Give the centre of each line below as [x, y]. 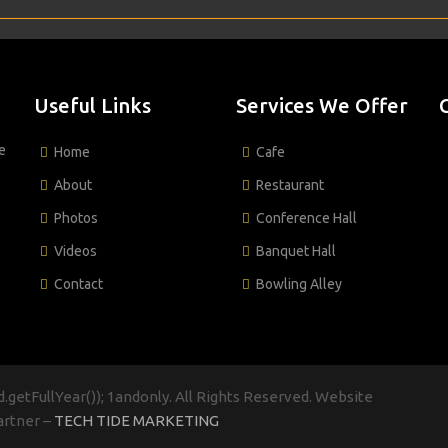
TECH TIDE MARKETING [136, 420]
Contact [78, 283]
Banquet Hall [296, 250]
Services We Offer [322, 105]
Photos [75, 217]
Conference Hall [306, 217]
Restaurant [290, 184]
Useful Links [92, 105]
